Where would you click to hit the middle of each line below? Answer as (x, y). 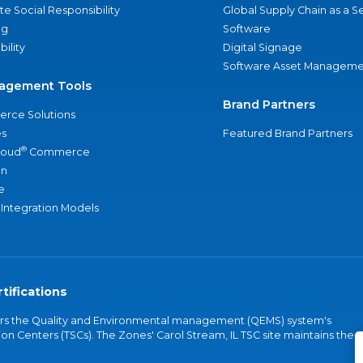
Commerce (58, 152)
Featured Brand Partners (287, 133)
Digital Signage (262, 47)
